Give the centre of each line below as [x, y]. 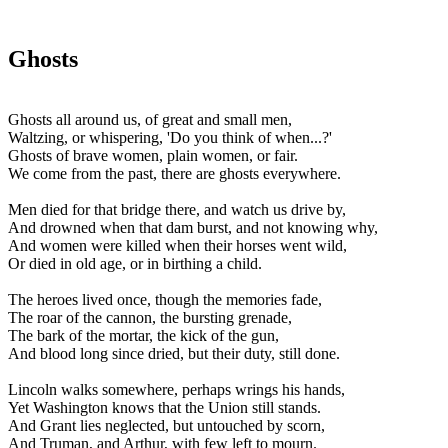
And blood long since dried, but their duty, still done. [174, 353]
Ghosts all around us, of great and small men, [150, 119]
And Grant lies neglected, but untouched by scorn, [166, 425]
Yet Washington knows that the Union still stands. [164, 407]
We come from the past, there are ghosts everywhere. [174, 173]
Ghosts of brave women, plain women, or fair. [153, 155]
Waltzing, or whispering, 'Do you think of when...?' [170, 137]
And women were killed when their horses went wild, [177, 245]
